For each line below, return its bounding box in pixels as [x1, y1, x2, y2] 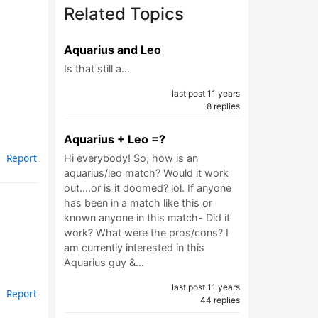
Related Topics [64, 4, 184, 24]
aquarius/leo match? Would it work [64, 167, 229, 179]
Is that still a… [64, 62, 130, 75]
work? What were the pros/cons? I [64, 226, 229, 238]
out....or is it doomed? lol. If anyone [64, 182, 231, 194]
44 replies [200, 295, 240, 305]
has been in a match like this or [64, 197, 212, 209]
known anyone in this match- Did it [64, 212, 230, 224]
